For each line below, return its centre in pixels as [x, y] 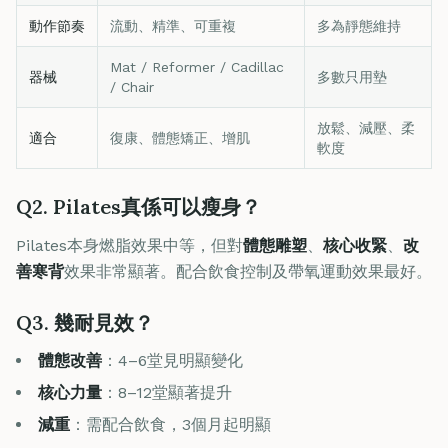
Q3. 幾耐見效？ [85, 322]
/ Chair [132, 87]
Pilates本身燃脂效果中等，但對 [129, 245]
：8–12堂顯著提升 [167, 392]
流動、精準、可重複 [173, 26]
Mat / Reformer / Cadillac [197, 67]
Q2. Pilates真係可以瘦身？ [138, 206]
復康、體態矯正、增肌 [180, 138]
